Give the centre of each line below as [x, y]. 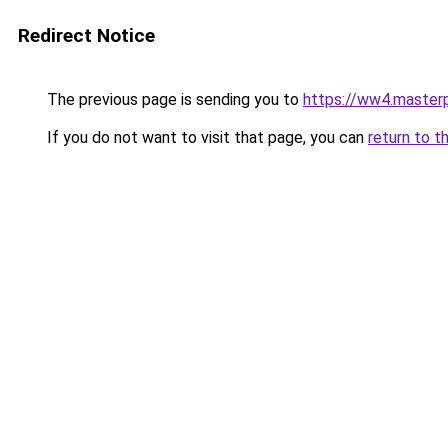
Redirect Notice [86, 35]
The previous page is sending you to [173, 99]
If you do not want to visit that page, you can [205, 137]
